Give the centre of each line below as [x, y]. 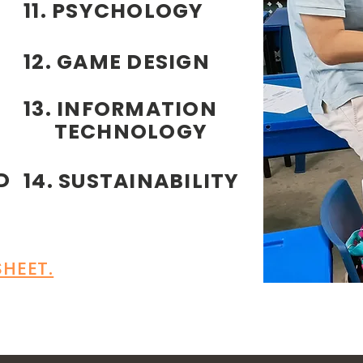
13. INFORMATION [120, 109]
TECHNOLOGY [115, 132]
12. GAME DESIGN [117, 62]
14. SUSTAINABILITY [132, 181]
